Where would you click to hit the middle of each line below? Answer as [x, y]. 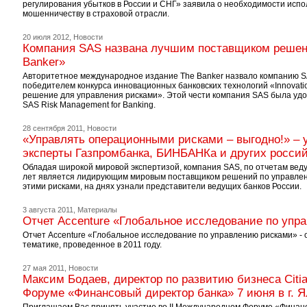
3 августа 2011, [49, 210]
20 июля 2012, [47, 37]
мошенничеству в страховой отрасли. [96, 14]
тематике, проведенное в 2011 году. [92, 245]
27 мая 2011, [44, 268]
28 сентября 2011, [53, 128]
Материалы [97, 210]
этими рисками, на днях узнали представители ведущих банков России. [162, 186]
